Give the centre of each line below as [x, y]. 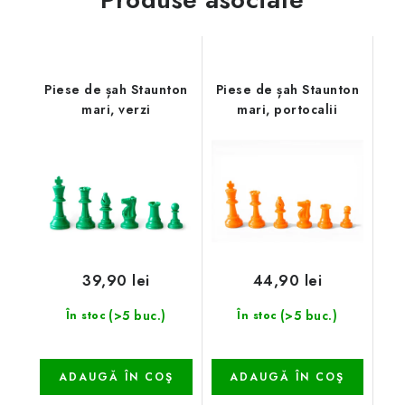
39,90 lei [116, 280]
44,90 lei [287, 280]
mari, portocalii [287, 109]
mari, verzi [116, 109]
